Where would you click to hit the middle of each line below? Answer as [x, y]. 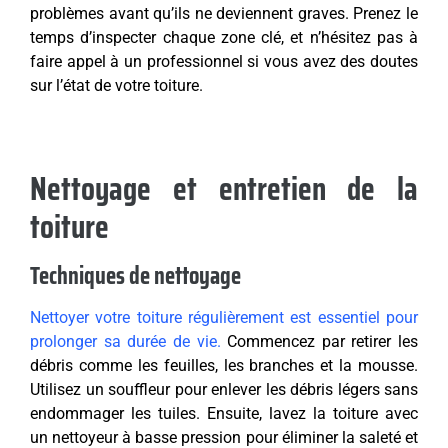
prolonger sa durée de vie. [125, 342]
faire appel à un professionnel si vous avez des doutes [224, 62]
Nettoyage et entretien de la [224, 189]
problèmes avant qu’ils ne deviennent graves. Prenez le [224, 14]
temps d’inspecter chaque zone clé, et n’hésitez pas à [224, 38]
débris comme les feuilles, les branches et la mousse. [224, 366]
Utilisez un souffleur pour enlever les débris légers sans [224, 390]
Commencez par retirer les [319, 342]
